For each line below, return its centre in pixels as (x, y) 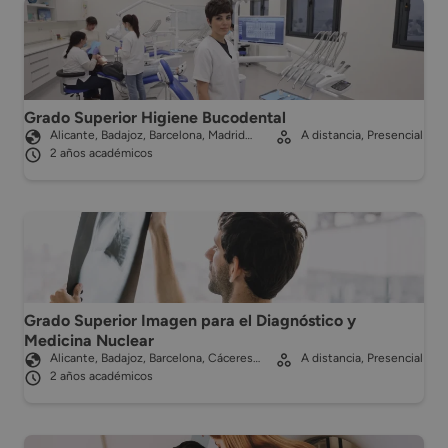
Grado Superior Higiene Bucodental (155, 117)
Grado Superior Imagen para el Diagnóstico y (190, 321)
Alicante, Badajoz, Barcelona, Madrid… (151, 134)
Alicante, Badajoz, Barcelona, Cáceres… (155, 358)
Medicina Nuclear (89, 341)
